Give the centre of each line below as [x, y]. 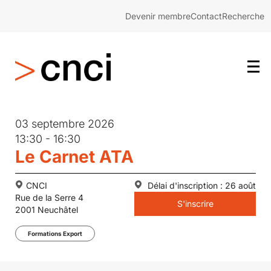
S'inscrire [195, 204]
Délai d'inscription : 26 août [201, 185]
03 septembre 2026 [65, 124]
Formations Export [55, 233]
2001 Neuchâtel [47, 210]
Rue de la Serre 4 [49, 198]
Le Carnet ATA [74, 157]
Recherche [243, 16]
